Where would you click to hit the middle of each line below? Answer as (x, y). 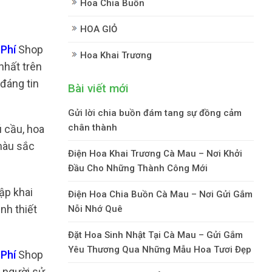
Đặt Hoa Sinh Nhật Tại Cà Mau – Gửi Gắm (155, 235)
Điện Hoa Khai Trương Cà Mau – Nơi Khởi (155, 153)
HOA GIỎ (99, 29)
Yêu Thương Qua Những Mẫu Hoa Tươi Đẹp (160, 249)
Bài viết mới (98, 88)
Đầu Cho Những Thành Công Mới (138, 168)
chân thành (93, 127)
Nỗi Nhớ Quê (95, 209)
